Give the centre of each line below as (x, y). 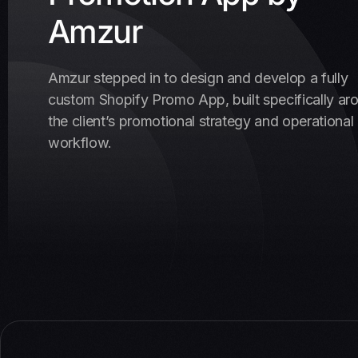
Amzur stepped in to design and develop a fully (198, 78)
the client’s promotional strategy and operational (201, 121)
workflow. (80, 143)
